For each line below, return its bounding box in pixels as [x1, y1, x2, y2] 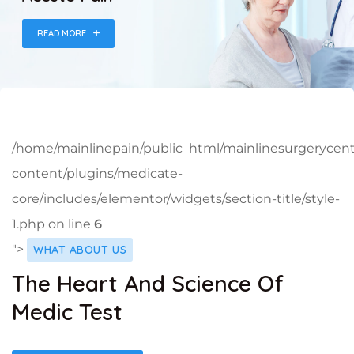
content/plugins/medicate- [12, 165, 183, 181]
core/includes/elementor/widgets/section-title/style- [12, 190, 340, 206]
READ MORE [37, 27, 86, 39]
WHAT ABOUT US [33, 242, 127, 257]
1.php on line [12, 216, 94, 232]
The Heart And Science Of [12, 269, 284, 297]
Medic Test [12, 297, 122, 326]
